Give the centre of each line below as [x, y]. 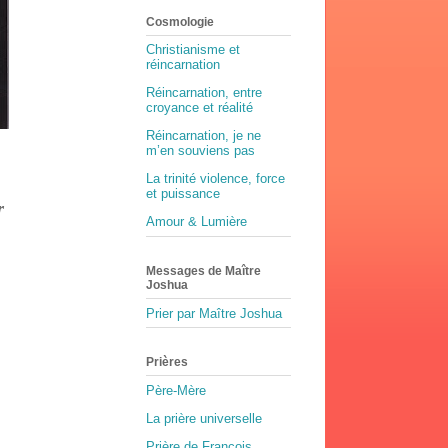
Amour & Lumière [196, 222]
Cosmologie [180, 21]
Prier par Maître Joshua [214, 313]
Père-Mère [176, 390]
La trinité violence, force [215, 179]
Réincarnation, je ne [203, 136]
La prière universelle [204, 418]
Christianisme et [193, 50]
